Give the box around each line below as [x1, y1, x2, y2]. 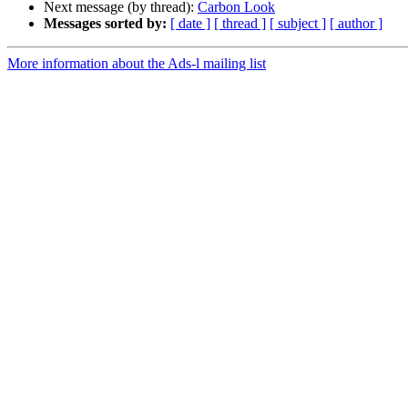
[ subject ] [270, 15, 326, 32]
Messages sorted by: [44, 15, 167, 32]
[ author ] [330, 15, 382, 32]
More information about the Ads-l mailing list [7, 56, 266, 72]
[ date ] [170, 15, 210, 32]
